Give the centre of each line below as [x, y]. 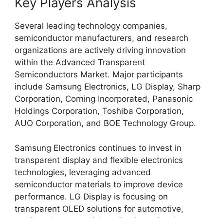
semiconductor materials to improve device [99, 184]
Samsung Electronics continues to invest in [98, 148]
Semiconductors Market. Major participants [99, 74]
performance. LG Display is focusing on [91, 196]
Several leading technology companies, [91, 26]
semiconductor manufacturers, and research [101, 38]
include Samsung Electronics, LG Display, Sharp [108, 87]
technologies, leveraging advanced [83, 172]
